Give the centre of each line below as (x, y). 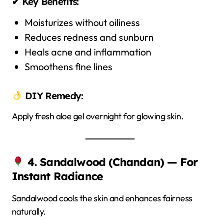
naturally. (29, 211)
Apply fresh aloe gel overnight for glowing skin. (98, 116)
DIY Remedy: (53, 96)
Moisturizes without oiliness (82, 22)
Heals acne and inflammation (88, 52)
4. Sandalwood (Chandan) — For (112, 162)
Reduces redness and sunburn (89, 37)
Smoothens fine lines (68, 67)
